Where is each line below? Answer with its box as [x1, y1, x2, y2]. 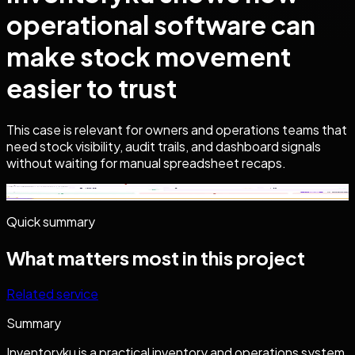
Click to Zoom [6, 183, 86, 200]
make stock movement [6, 40, 291, 73]
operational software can [6, 9, 315, 41]
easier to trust [6, 72, 177, 105]
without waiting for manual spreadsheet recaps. [6, 154, 286, 171]
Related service [6, 284, 98, 302]
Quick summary [6, 212, 95, 230]
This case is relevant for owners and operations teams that [6, 120, 347, 138]
